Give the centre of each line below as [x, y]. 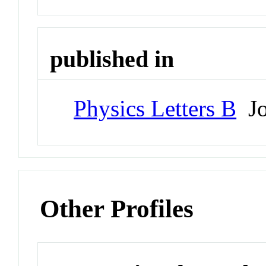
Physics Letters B [155, 108]
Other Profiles [117, 208]
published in [112, 59]
